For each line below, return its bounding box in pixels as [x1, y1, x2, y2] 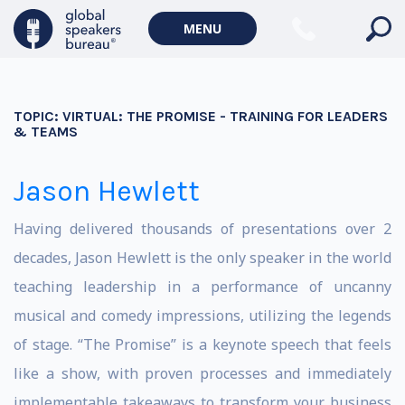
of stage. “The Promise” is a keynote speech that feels [14, 334, 391, 354]
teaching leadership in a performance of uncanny [14, 277, 391, 297]
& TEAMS [14, 123, 78, 140]
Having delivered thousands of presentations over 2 [14, 219, 391, 239]
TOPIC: [14, 108, 62, 125]
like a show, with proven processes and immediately [14, 363, 391, 383]
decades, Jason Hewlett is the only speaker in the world [14, 248, 391, 268]
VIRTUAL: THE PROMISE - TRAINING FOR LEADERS [62, 108, 388, 125]
